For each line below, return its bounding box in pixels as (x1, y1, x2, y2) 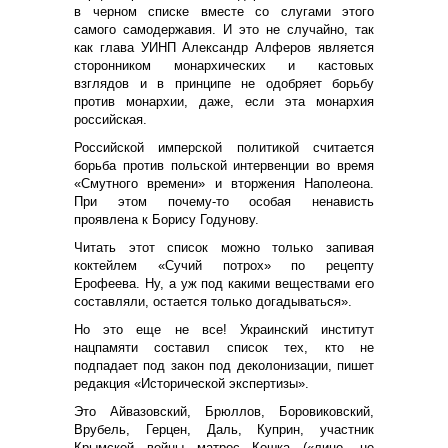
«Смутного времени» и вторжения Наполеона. (74, 175, 374, 191)
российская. (74, 111, 151, 127)
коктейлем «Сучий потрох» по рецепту (74, 257, 374, 273)
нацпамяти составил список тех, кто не (74, 339, 374, 355)
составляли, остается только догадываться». (74, 293, 356, 309)
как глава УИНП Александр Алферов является (74, 39, 374, 55)
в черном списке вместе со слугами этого (74, 3, 374, 19)
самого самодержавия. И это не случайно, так (74, 21, 374, 37)
